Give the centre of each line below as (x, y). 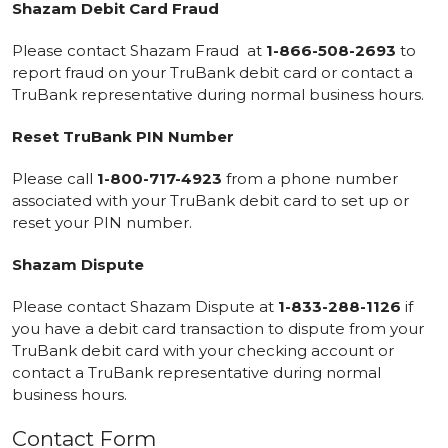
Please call (54, 178)
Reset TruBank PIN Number (123, 136)
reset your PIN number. (102, 222)
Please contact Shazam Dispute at (145, 306)
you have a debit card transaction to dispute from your (218, 328)
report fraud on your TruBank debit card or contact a (212, 72)
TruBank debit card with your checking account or (203, 350)
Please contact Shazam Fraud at (139, 50)
